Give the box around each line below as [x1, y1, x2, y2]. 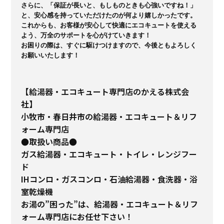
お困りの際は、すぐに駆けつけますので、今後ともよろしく [21, 41, 197, 49]
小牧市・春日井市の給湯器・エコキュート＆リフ [21, 110, 197, 123]
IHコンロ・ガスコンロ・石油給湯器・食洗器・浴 [21, 173, 198, 185]
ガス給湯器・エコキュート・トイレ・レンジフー [21, 148, 197, 160]
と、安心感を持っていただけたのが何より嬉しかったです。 [21, 11, 197, 19]
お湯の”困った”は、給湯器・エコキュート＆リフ [21, 198, 198, 210]
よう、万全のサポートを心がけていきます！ [21, 31, 151, 39]
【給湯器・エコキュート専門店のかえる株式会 [21, 85, 189, 98]
